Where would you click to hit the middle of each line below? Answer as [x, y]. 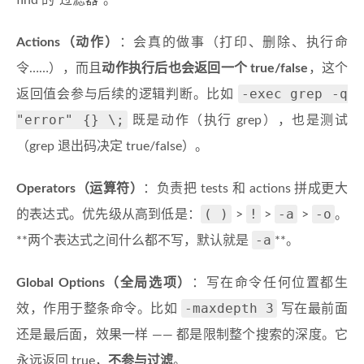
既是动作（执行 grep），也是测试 [238, 121]
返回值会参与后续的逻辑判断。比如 [127, 95]
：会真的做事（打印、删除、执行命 [233, 43]
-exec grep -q [295, 94]
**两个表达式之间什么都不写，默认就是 [134, 241]
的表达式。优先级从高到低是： [109, 215]
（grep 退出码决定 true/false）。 [112, 147]
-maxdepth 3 [229, 309]
